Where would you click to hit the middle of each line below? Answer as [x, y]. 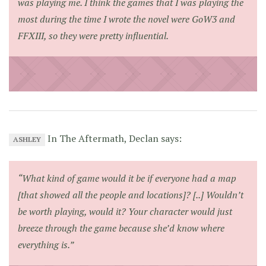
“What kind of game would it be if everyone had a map [127, 178]
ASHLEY [27, 140]
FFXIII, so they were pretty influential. [93, 36]
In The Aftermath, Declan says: [114, 139]
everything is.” [46, 245]
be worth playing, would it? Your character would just [125, 212]
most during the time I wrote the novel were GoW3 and [126, 19]
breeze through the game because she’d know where [121, 228]
